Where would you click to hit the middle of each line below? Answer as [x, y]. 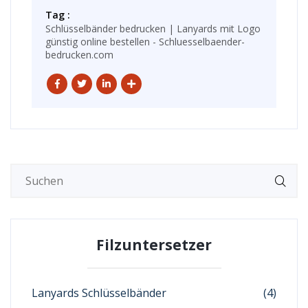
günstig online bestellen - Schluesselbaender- [145, 42]
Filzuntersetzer [154, 245]
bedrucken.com [79, 55]
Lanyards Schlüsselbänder [99, 293]
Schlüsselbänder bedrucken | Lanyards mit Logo [153, 29]
